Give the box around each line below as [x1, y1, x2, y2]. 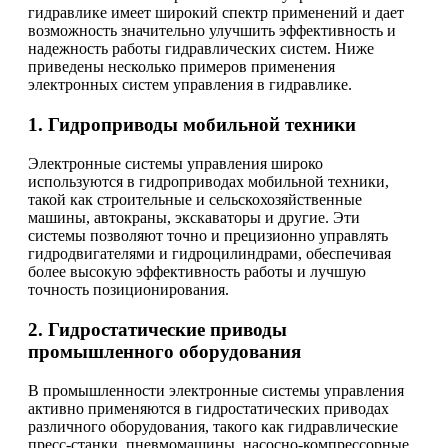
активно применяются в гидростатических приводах [28, 399, 389, 417]
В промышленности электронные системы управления [28, 381, 404, 399]
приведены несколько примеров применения [28, 58, 335, 76]
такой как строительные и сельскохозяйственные [28, 190, 362, 208]
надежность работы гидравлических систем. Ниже [28, 40, 374, 58]
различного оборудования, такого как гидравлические [28, 417, 398, 435]
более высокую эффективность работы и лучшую [28, 262, 366, 280]
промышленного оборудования [28, 340, 301, 362]
